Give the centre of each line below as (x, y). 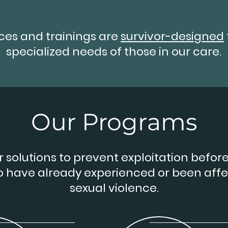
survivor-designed (172, 36)
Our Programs (114, 122)
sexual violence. (114, 188)
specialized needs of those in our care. (113, 52)
